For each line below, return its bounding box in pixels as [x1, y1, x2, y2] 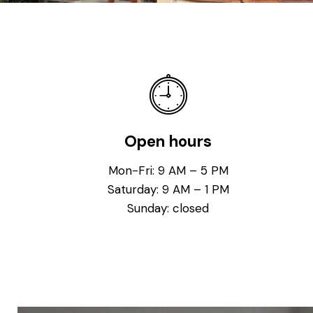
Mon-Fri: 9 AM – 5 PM [108, 163, 228, 179]
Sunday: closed [127, 201, 210, 217]
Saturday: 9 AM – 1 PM [107, 182, 229, 198]
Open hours [124, 131, 212, 152]
